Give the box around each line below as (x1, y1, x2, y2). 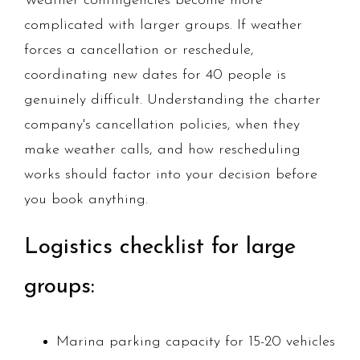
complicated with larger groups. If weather (24, 18, 302, 34)
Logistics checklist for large (24, 236, 296, 260)
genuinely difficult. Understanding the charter (24, 92, 321, 108)
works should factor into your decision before (24, 167, 317, 183)
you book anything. (24, 192, 148, 208)
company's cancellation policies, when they (24, 117, 300, 133)
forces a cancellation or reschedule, (24, 43, 254, 59)
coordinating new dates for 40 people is (24, 67, 286, 84)
